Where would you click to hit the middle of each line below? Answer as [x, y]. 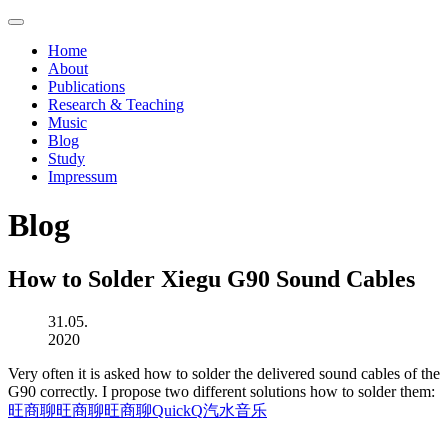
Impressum [82, 176]
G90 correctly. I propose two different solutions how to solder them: [223, 391]
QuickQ [177, 410]
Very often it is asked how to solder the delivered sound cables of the [224, 373]
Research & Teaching [116, 104]
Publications [86, 86]
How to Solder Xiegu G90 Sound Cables [211, 278]
